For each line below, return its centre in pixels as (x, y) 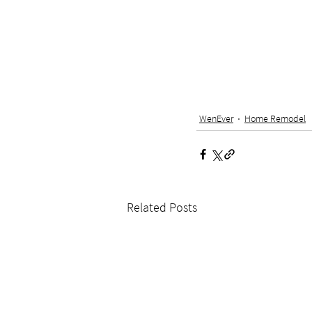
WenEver (216, 118)
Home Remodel (275, 118)
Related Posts (162, 207)
